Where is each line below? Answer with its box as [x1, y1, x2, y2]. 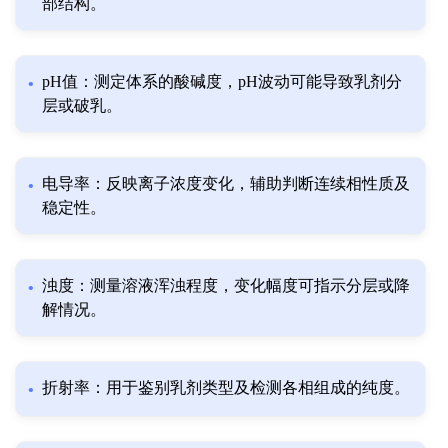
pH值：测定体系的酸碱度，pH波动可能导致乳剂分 [42, 73, 402, 91]
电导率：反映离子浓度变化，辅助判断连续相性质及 [42, 175, 410, 193]
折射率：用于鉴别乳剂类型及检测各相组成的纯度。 [42, 379, 410, 397]
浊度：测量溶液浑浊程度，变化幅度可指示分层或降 [42, 277, 410, 295]
